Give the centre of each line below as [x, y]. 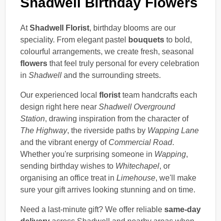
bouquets [146, 39]
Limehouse [136, 178]
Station [33, 118]
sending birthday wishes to [68, 166]
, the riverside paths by [107, 130]
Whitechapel [137, 166]
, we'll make [176, 178]
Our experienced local [60, 95]
